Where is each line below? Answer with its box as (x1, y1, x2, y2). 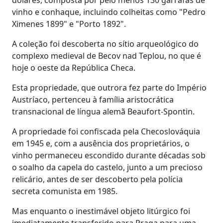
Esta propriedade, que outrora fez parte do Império (12, 82, 207, 93)
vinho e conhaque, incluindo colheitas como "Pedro (12, 6, 206, 17)
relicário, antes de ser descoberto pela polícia (12, 173, 183, 185)
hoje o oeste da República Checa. (12, 62, 135, 73)
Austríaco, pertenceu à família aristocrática (12, 94, 174, 105)
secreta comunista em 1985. (12, 185, 117, 197)
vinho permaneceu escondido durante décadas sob (12, 149, 206, 161)
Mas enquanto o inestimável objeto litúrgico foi (12, 205, 190, 217)
